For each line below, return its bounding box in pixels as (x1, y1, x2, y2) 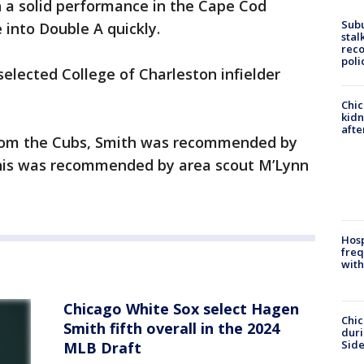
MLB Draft (63, 338, 141, 357)
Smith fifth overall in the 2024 (63, 318, 279, 338)
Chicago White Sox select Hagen (63, 299, 299, 318)
